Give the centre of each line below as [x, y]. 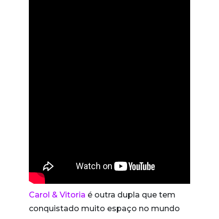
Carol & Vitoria [57, 195]
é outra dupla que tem [131, 195]
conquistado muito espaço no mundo [104, 208]
